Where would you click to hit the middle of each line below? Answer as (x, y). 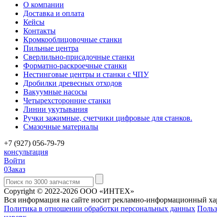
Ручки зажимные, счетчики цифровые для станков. (108, 118)
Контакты (39, 31)
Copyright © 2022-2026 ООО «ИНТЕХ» (69, 191)
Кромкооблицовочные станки (73, 39)
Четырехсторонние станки (67, 100)
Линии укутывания (55, 109)
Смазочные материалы (61, 126)
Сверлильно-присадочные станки (79, 57)
